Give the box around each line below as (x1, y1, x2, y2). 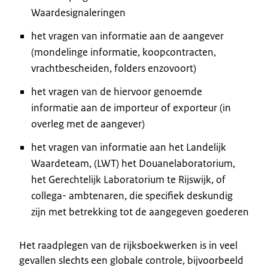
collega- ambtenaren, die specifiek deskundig (31, 188, 233, 202)
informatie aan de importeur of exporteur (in (31, 100, 231, 114)
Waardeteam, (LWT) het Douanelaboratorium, (31, 156, 235, 170)
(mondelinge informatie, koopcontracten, (31, 45, 216, 59)
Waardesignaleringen (31, 5, 126, 19)
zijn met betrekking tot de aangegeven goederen (31, 205, 249, 218)
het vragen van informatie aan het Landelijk (31, 140, 226, 154)
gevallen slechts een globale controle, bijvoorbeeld (19, 253, 243, 267)
